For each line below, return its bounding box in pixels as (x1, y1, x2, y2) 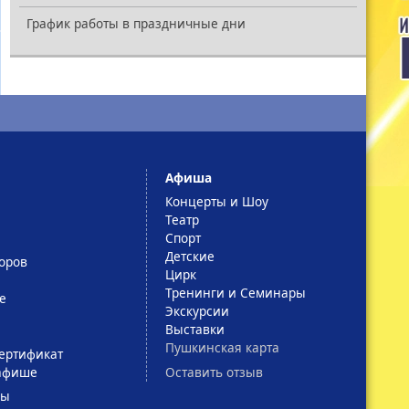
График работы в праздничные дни (26, 15, 246, 33)
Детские (165, 246, 215, 265)
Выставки (165, 320, 225, 338)
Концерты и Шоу (165, 192, 269, 210)
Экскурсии (165, 301, 230, 320)
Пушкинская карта (165, 338, 280, 356)
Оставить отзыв (165, 362, 264, 381)
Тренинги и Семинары (165, 283, 307, 301)
